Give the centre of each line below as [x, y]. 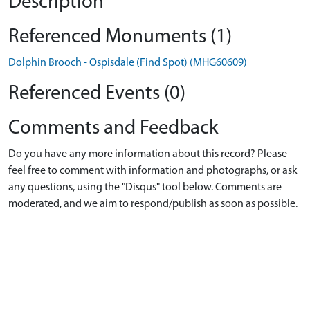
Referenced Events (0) [97, 94]
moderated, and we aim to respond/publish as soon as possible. [153, 204]
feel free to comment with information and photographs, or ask [153, 171]
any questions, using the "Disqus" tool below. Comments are [145, 188]
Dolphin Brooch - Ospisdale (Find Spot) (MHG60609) [128, 63]
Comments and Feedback [113, 128]
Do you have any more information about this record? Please [148, 154]
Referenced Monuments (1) [120, 37]
